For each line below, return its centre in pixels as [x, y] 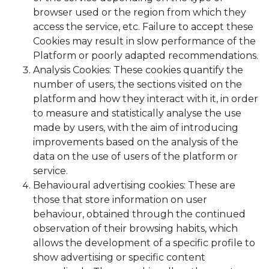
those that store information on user [120, 200]
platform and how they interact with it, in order [146, 99]
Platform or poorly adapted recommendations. [146, 56]
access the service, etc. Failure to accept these [143, 27]
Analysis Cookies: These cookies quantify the [138, 70]
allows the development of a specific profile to [144, 243]
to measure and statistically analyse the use [137, 113]
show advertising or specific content [119, 258]
